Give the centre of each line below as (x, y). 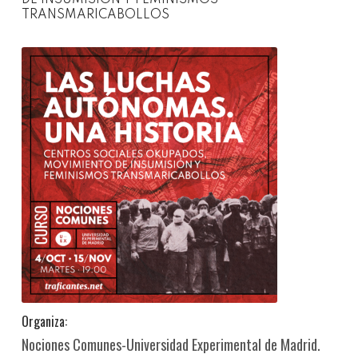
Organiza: (46, 321)
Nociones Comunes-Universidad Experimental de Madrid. (171, 344)
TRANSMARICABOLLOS (95, 15)
